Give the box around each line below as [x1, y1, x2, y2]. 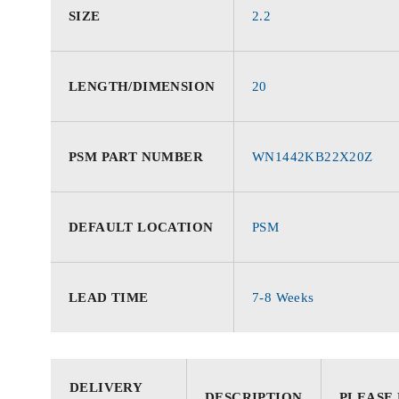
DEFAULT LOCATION [69, 220, 214, 234]
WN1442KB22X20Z [252, 150, 373, 164]
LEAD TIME [69, 290, 149, 305]
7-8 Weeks [252, 290, 314, 305]
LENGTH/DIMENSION [69, 79, 216, 94]
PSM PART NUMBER [69, 150, 203, 164]
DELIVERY [69, 380, 142, 395]
